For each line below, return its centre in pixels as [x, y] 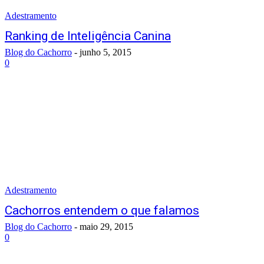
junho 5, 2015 [105, 52]
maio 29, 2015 [106, 227]
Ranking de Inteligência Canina [88, 36]
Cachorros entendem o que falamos [102, 210]
